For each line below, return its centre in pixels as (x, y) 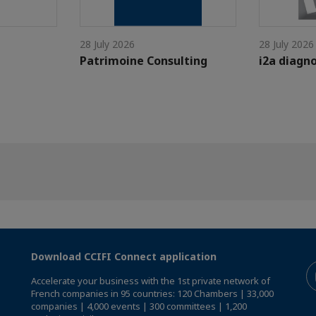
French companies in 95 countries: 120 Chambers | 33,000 (152, 294)
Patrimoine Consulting (144, 60)
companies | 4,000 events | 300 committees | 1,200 (139, 306)
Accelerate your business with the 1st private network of (151, 281)
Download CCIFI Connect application (124, 257)
